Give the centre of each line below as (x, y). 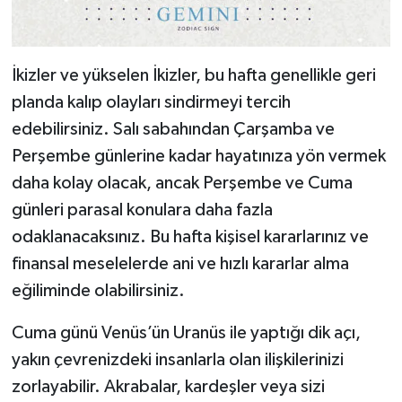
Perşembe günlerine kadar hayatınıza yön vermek (198, 156)
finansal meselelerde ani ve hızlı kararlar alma (180, 263)
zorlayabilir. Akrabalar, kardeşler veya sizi (168, 386)
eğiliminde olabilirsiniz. (98, 290)
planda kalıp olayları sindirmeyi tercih (151, 102)
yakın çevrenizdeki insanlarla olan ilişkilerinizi (177, 359)
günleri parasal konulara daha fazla (142, 210)
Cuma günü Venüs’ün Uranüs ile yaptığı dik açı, (186, 332)
